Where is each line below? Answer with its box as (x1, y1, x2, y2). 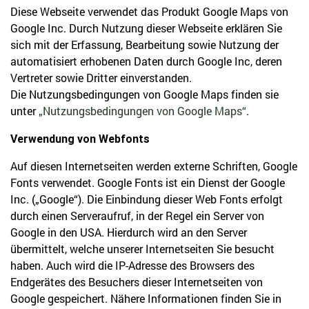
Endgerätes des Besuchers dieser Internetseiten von (10, 275, 263, 289)
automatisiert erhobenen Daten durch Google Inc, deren (10, 54, 282, 68)
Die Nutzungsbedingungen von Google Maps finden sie (10, 87, 279, 101)
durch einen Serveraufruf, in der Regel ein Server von (10, 208, 264, 223)
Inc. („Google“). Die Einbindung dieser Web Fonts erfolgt (10, 192, 283, 206)
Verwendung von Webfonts (10, 132, 150, 146)
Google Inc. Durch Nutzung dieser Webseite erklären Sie (10, 21, 282, 35)
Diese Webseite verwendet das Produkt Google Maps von (10, 4, 288, 19)
